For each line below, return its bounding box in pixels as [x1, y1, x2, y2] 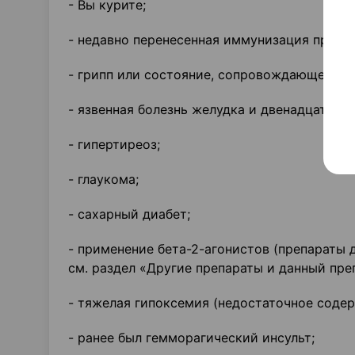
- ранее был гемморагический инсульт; [68, 330, 315, 345]
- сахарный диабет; [68, 206, 190, 222]
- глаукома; [68, 171, 139, 187]
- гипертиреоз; [68, 136, 160, 152]
